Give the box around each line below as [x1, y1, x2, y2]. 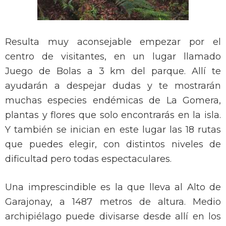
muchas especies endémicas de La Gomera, [5, 95, 221, 106]
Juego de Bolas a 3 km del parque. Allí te [5, 66, 221, 77]
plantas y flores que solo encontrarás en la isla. [5, 109, 221, 121]
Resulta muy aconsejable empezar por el [5, 36, 221, 48]
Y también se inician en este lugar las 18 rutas [5, 124, 221, 136]
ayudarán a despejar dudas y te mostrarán [5, 80, 221, 92]
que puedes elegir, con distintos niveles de [5, 139, 221, 150]
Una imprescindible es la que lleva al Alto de [5, 182, 221, 193]
